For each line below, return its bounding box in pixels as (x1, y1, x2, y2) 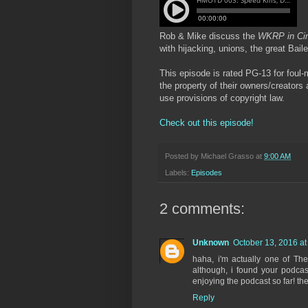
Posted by (165, 151, 201, 160)
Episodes (191, 168, 222, 177)
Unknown (192, 238, 229, 248)
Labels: (165, 168, 191, 177)
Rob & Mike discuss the (159, 30, 258, 41)
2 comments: (159, 200, 245, 218)
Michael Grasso (201, 151, 254, 160)
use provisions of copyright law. (159, 92, 285, 103)
